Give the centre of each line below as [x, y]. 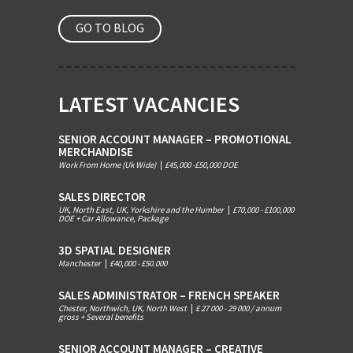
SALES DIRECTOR [102, 196]
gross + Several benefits [101, 316]
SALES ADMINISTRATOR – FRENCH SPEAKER [169, 295]
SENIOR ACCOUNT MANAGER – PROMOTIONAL [175, 139]
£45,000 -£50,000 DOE [201, 164]
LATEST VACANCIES [149, 104]
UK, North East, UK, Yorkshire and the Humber [142, 209]
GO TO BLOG [110, 27]
